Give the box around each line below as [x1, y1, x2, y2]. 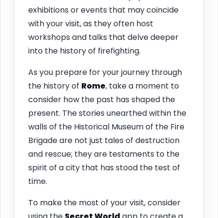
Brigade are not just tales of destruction [28, 134, 180, 146]
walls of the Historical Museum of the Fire [28, 121, 184, 132]
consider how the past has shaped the [28, 93, 175, 105]
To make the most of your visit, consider [28, 197, 181, 208]
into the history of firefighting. [28, 45, 141, 56]
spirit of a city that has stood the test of [28, 162, 180, 173]
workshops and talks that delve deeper [28, 31, 179, 43]
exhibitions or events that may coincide [28, 4, 179, 16]
